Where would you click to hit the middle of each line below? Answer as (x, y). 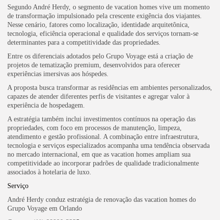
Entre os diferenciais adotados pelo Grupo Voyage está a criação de (100, 56)
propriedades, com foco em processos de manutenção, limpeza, (95, 128)
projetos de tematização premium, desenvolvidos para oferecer (94, 65)
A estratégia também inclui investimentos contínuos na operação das (101, 119)
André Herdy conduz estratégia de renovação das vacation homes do (102, 199)
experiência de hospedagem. (46, 105)
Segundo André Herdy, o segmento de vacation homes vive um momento (109, 7)
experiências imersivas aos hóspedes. (58, 74)
